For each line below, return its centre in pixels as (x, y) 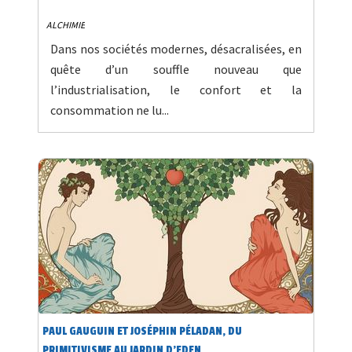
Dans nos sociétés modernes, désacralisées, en (176, 49)
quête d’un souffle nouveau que (176, 70)
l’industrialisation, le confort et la (176, 90)
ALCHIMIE (66, 25)
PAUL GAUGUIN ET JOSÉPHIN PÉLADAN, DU (142, 332)
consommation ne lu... (110, 110)
